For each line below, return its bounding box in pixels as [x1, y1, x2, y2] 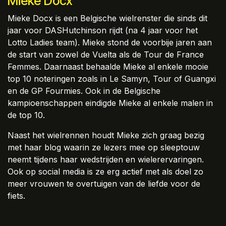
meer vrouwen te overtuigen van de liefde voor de [8, 178, 200, 189]
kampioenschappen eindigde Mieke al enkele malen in [8, 97, 213, 108]
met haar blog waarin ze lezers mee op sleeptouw [8, 142, 200, 152]
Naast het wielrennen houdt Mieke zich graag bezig [8, 130, 204, 140]
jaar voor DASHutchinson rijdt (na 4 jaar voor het [8, 25, 198, 35]
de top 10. [8, 109, 47, 120]
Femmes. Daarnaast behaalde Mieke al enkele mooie [8, 61, 208, 72]
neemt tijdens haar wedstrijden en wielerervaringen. [8, 154, 204, 164]
